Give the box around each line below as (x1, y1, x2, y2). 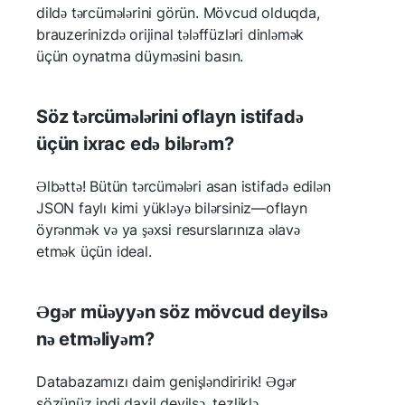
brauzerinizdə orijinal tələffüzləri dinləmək (36, 24, 305, 43)
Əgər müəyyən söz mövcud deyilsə (36, 300, 328, 323)
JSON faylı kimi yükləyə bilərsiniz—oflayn (36, 198, 307, 217)
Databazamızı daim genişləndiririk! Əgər (36, 372, 297, 391)
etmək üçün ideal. (36, 241, 152, 260)
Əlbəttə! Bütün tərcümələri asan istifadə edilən (36, 176, 331, 195)
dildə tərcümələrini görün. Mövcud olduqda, (36, 3, 320, 22)
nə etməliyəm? (36, 327, 155, 350)
